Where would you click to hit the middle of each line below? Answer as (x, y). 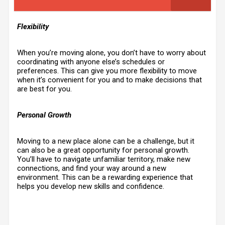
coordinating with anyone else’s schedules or (91, 62)
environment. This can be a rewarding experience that (105, 177)
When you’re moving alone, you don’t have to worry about (111, 53)
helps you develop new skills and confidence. (91, 186)
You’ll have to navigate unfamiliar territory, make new (104, 159)
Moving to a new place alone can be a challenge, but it (106, 141)
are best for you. (44, 89)
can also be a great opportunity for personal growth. (103, 150)
